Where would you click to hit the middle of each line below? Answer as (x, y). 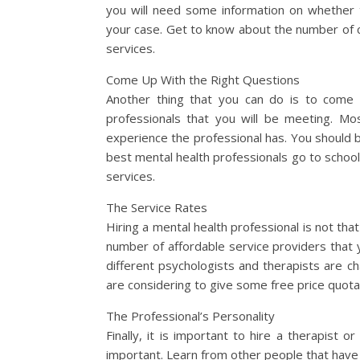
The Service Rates (157, 207)
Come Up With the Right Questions (203, 80)
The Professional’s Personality (190, 316)
